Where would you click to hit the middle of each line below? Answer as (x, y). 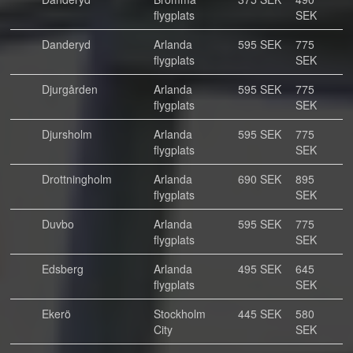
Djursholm (67, 134)
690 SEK (260, 179)
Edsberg (63, 269)
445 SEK (260, 314)
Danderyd (66, 44)
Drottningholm (77, 179)
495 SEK (260, 269)
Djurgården (70, 89)
